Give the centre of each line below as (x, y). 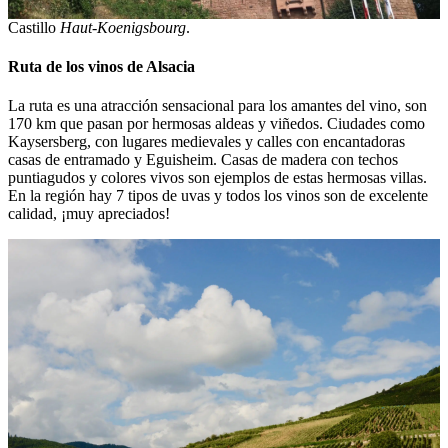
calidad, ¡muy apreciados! (89, 214)
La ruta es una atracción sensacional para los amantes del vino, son (217, 106)
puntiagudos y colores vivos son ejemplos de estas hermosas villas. (217, 178)
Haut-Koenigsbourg (123, 27)
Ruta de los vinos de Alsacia (101, 67)
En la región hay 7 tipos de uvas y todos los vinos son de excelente (218, 196)
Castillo (34, 27)
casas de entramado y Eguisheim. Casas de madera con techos (203, 160)
